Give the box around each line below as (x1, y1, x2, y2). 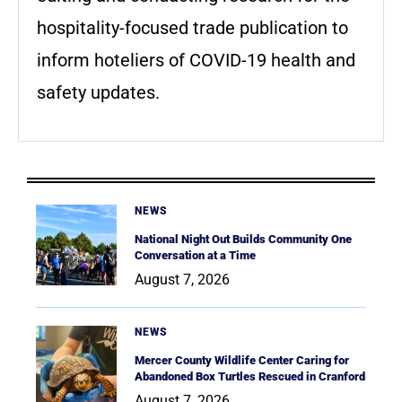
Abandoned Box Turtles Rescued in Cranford (135, 370, 365, 384)
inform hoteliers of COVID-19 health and (37, 49, 355, 72)
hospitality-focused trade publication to (37, 17, 348, 39)
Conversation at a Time (135, 249, 256, 263)
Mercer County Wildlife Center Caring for (135, 354, 349, 368)
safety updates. (37, 82, 160, 104)
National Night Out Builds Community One (135, 232, 352, 247)
